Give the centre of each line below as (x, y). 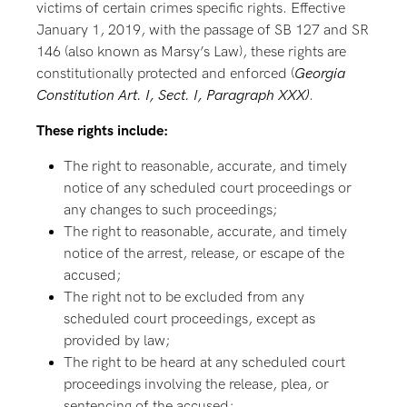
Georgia (320, 74)
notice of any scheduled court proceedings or (208, 189)
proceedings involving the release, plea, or (196, 385)
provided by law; (117, 341)
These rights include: (102, 131)
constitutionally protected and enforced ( (165, 74)
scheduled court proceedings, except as (189, 319)
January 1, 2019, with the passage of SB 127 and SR (203, 30)
